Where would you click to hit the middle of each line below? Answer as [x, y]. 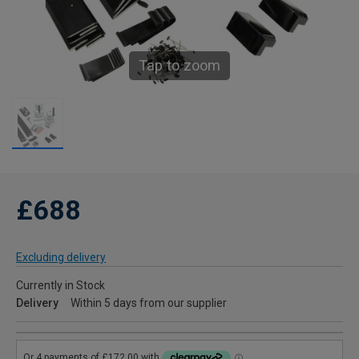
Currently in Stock [61, 286]
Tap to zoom [179, 66]
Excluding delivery [61, 258]
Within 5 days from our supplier [149, 303]
